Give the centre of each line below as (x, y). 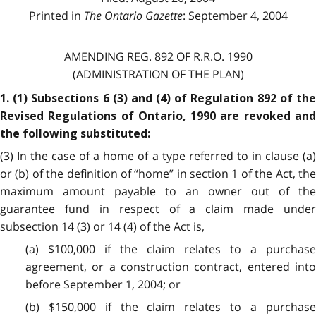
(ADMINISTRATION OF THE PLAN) (158, 74)
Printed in (56, 15)
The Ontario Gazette (133, 15)
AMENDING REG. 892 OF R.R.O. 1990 (158, 56)
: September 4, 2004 (235, 15)
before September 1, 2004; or (103, 284)
